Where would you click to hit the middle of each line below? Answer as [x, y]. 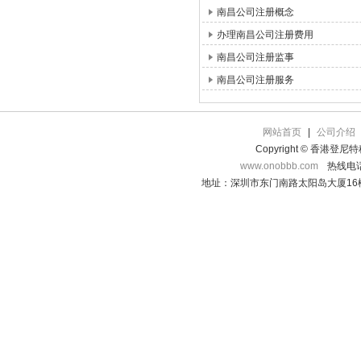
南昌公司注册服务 [255, 80]
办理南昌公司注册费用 [265, 35]
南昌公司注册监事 [255, 57]
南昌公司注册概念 [255, 12]
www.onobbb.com [279, 166]
